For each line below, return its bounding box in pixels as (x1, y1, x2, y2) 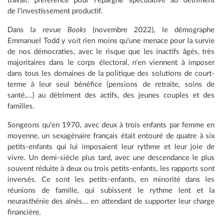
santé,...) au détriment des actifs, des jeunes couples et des (7, 91, 215, 99)
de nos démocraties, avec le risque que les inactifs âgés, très (7, 48, 215, 55)
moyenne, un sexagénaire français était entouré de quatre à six (7, 132, 215, 140)
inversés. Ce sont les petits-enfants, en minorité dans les (7, 175, 215, 183)
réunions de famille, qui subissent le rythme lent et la (7, 186, 215, 194)
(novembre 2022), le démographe (93, 26, 215, 34)
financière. (7, 208, 43, 216)
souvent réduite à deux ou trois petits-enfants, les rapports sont (7, 165, 215, 172)
